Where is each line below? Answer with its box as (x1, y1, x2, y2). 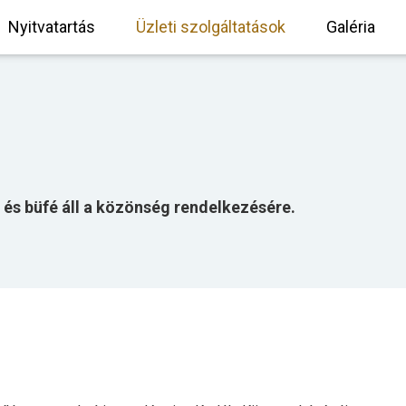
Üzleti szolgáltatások (135, 17, 285, 36)
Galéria (325, 17, 375, 36)
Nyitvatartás (7, 17, 95, 36)
